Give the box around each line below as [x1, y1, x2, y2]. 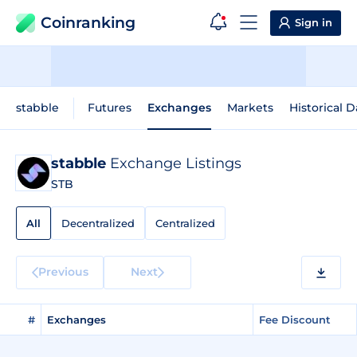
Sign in [295, 16, 332, 29]
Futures [88, 100, 131, 115]
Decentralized [61, 217, 135, 229]
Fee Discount [259, 313, 331, 326]
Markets [227, 100, 273, 115]
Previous [37, 264, 88, 279]
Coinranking [41, 14, 135, 32]
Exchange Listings [110, 155, 241, 172]
